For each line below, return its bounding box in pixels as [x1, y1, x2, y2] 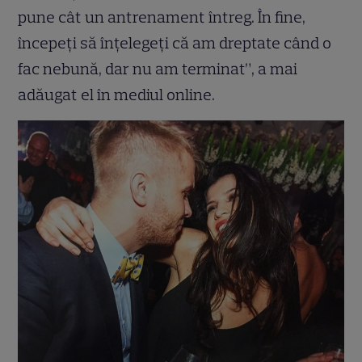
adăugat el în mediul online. [18, 85, 216, 105]
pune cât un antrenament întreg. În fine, [18, 7, 306, 27]
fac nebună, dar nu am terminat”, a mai [18, 59, 298, 79]
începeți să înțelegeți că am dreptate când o [18, 33, 332, 53]
